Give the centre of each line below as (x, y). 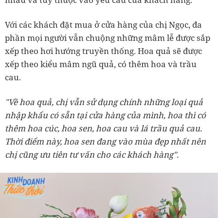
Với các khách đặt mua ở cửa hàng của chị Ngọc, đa (103, 24)
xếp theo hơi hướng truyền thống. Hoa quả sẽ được (103, 51)
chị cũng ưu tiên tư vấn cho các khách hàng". (92, 154)
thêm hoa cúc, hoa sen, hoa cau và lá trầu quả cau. (103, 128)
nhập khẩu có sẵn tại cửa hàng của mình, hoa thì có (105, 115)
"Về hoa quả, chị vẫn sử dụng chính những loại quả (104, 102)
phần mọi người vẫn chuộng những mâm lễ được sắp (108, 37)
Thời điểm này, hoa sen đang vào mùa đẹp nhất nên (105, 141)
